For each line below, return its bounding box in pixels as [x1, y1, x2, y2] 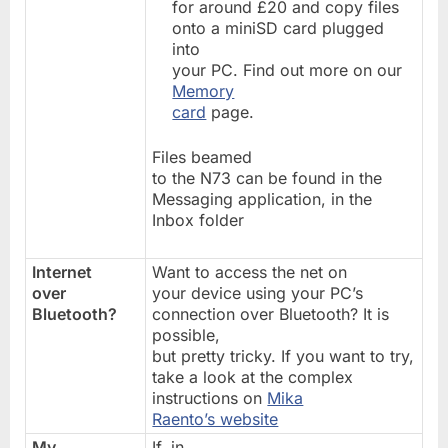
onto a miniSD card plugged [172, 17, 385, 38]
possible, [152, 324, 221, 345]
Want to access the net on [152, 261, 348, 282]
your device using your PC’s [152, 282, 364, 303]
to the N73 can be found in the [152, 167, 383, 188]
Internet [32, 261, 93, 282]
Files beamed [152, 146, 253, 167]
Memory [172, 80, 235, 101]
